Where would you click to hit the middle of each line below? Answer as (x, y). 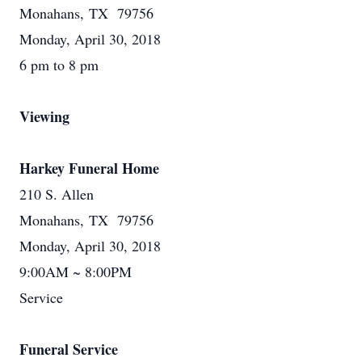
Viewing (44, 116)
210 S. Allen (57, 194)
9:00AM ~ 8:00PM (76, 271)
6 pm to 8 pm (59, 65)
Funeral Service (69, 349)
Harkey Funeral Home (89, 168)
